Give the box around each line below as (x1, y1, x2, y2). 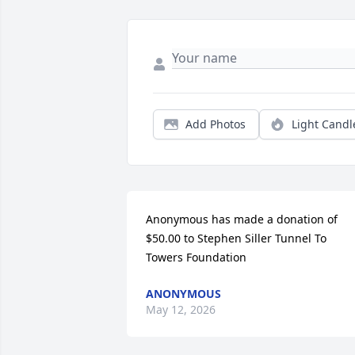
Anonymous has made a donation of (146, 212, 338, 227)
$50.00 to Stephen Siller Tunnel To (146, 231, 326, 246)
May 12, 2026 (146, 302, 216, 318)
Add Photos (185, 116, 246, 132)
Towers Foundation (146, 250, 246, 265)
